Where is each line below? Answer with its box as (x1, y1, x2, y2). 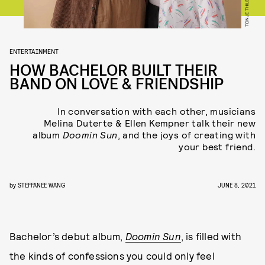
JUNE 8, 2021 (218, 181, 256, 189)
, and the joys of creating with (117, 129, 256, 140)
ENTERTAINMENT (9, 47, 59, 55)
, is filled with (180, 230, 242, 242)
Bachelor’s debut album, (9, 230, 125, 242)
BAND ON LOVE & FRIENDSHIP (9, 74, 224, 95)
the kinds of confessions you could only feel (9, 250, 215, 261)
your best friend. (179, 141, 256, 152)
